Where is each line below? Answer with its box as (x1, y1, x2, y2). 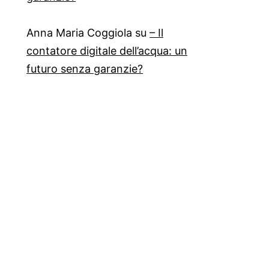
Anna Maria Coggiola (26, 26, 132, 40)
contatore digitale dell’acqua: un (26, 44, 187, 58)
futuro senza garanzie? (26, 62, 143, 76)
